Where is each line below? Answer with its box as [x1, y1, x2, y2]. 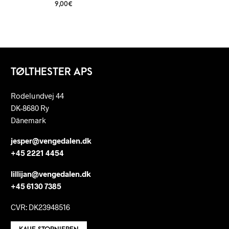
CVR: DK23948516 [10, 202, 70, 212]
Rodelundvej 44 [10, 90, 64, 100]
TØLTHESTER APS [10, 65, 93, 78]
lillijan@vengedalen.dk [10, 169, 91, 178]
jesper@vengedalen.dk [10, 136, 91, 146]
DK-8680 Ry [10, 103, 49, 112]
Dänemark [10, 115, 46, 125]
